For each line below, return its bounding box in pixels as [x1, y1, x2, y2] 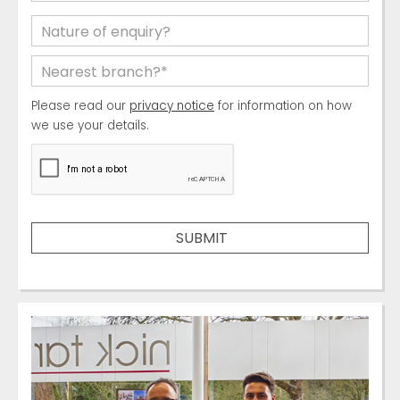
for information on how [214, 96, 352, 114]
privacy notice [129, 96, 214, 114]
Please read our [31, 96, 129, 114]
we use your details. [31, 116, 149, 134]
